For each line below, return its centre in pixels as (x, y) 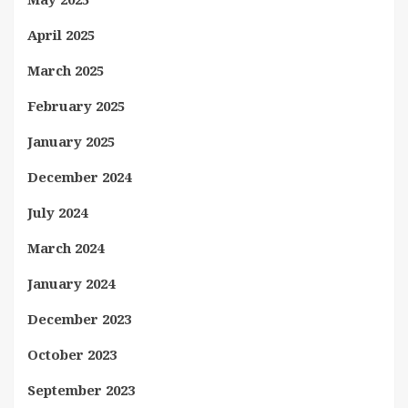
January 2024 (71, 283)
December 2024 (79, 177)
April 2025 (61, 35)
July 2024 (57, 212)
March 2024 (66, 248)
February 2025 (76, 106)
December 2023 (79, 319)
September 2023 (81, 390)
